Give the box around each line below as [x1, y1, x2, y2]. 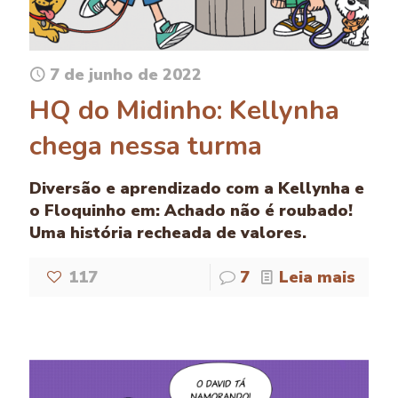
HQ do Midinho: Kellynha [29, 92, 339, 130]
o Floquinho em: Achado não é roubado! [29, 200, 353, 222]
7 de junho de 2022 [50, 64, 202, 86]
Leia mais [279, 267, 355, 289]
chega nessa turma [29, 128, 262, 165]
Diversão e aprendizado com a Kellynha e [29, 178, 364, 200]
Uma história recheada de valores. [29, 222, 306, 244]
